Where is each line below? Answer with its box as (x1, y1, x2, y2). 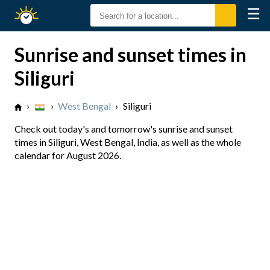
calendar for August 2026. (14, 149, 121, 161)
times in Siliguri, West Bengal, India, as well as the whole (14, 136, 241, 148)
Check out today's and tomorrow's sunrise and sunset (14, 123, 233, 134)
